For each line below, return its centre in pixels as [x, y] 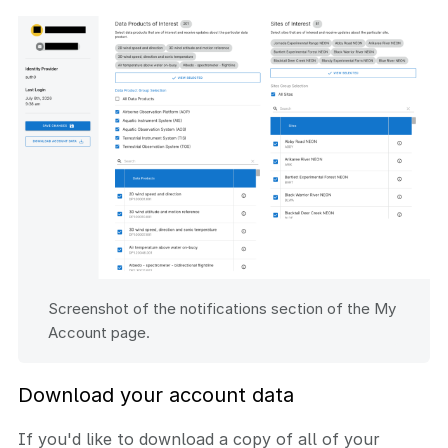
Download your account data [156, 395]
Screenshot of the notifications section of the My [222, 309]
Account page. [99, 333]
